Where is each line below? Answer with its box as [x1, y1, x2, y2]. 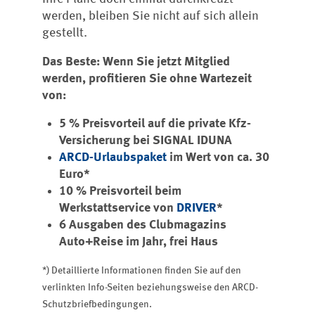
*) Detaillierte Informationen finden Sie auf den [42, 266, 241, 276]
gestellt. [42, 27, 87, 40]
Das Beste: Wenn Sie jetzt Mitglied [42, 55, 230, 68]
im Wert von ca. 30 [167, 151, 269, 165]
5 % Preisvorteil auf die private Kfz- [59, 117, 251, 131]
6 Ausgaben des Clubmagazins [59, 219, 226, 232]
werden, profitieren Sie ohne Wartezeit [42, 72, 252, 85]
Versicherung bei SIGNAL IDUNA [59, 134, 232, 148]
